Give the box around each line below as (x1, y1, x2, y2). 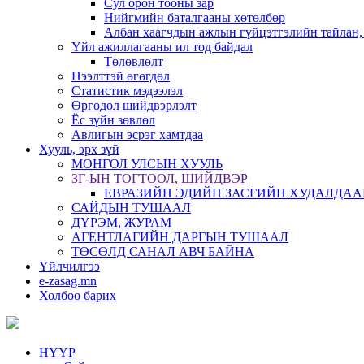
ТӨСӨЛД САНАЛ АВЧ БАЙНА (71, 245, 254, 258)
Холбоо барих (39, 288, 116, 302)
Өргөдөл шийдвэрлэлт (71, 98, 197, 112)
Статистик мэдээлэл (71, 84, 183, 97)
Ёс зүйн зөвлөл (71, 113, 155, 127)
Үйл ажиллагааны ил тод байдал (71, 40, 253, 54)
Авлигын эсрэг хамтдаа (71, 128, 203, 141)
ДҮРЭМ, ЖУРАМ (71, 215, 171, 229)
